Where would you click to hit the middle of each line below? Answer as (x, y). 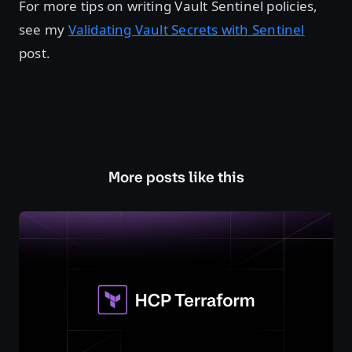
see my (44, 30)
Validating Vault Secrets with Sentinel (186, 30)
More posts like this (176, 178)
